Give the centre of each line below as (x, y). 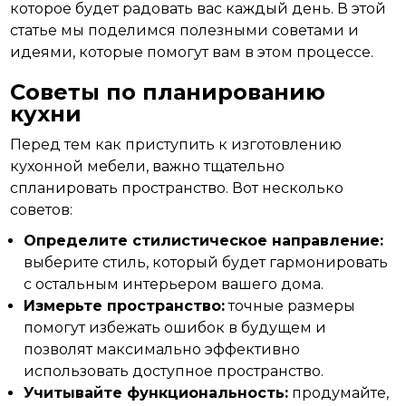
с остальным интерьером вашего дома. (174, 284)
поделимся (132, 30)
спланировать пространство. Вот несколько (177, 188)
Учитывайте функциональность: (156, 393)
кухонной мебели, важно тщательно (148, 166)
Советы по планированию (168, 92)
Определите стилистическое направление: (204, 241)
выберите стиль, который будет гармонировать (206, 262)
